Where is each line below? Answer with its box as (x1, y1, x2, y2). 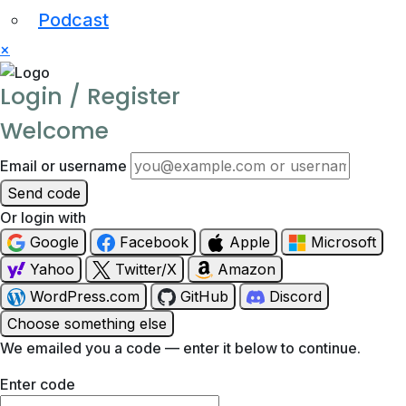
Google (30, 232, 79, 251)
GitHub (180, 286, 228, 305)
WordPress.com (30, 286, 140, 305)
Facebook (120, 232, 188, 251)
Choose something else (7, 314, 167, 333)
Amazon (217, 259, 275, 278)
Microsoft (311, 232, 376, 251)
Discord (269, 286, 322, 305)
